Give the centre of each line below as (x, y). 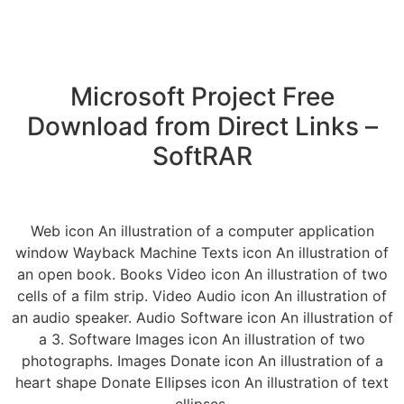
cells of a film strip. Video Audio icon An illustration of (202, 296)
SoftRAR (202, 156)
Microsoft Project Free (202, 96)
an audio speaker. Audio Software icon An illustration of (202, 318)
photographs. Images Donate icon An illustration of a (202, 361)
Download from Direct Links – (202, 126)
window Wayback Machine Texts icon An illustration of (202, 253)
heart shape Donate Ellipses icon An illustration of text (202, 383)
